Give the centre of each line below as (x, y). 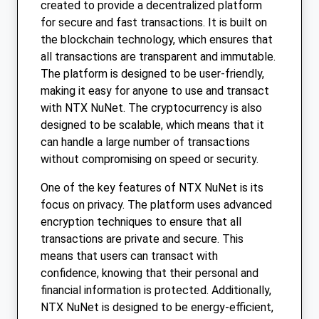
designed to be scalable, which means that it (152, 125)
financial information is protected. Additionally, (156, 291)
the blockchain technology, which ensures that (157, 40)
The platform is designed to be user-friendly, (152, 74)
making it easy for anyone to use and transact (155, 91)
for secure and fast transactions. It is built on (154, 23)
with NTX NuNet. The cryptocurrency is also (151, 108)
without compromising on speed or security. (150, 159)
